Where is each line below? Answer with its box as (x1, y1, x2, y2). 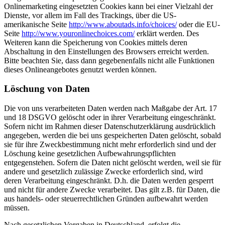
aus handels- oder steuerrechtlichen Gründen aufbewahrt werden (4, 194, 208, 203)
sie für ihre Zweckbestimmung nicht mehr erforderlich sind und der (4, 140, 216, 149)
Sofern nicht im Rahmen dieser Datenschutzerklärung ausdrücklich (4, 122, 215, 131)
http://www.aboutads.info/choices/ (69, 20, 177, 29)
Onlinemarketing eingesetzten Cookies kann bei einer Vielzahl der (4, 2, 213, 11)
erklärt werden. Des (135, 29, 199, 38)
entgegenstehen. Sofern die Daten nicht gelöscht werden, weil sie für (4, 158, 221, 167)
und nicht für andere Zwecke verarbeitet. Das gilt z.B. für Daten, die (4, 185, 220, 194)
